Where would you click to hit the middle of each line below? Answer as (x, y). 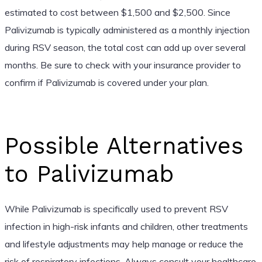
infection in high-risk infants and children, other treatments (126, 226)
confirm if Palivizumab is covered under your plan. (106, 82)
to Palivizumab (89, 174)
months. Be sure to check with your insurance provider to (123, 65)
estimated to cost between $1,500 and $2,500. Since (117, 12)
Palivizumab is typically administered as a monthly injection (127, 30)
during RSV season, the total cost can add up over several (125, 47)
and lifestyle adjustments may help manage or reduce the (124, 244)
